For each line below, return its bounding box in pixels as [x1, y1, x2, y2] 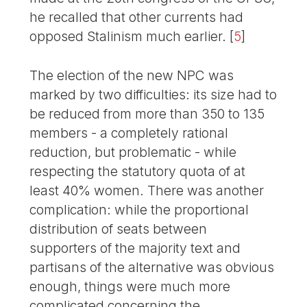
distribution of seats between [29, 221, 208, 238]
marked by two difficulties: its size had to [29, 86, 278, 103]
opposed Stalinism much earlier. [29, 28, 227, 45]
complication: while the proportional [29, 201, 249, 219]
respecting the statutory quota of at [29, 163, 246, 180]
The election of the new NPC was [29, 67, 234, 84]
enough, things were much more [29, 278, 231, 295]
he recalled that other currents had [29, 9, 244, 26]
